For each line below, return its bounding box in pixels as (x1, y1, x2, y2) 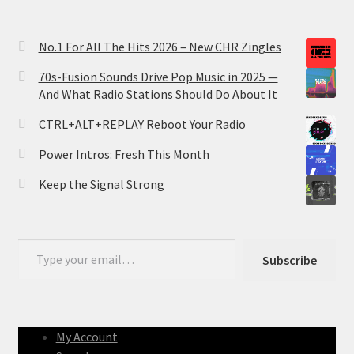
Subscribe (262, 251, 318, 268)
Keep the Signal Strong (38, 175, 164, 192)
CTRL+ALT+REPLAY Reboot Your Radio (38, 115, 246, 132)
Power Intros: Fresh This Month (38, 145, 209, 162)
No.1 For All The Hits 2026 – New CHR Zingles (38, 38, 281, 55)
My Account (55, 329, 118, 345)
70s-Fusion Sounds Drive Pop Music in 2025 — (38, 68, 278, 85)
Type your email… (17, 230, 61, 247)
